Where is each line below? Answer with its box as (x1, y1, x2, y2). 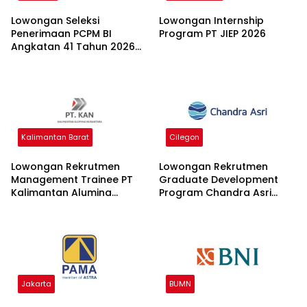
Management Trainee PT (11, 173, 133, 187)
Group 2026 (159, 199, 219, 213)
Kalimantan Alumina (11, 186, 112, 200)
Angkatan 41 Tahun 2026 (11, 39, 135, 53)
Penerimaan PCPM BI (11, 26, 112, 40)
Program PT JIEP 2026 (159, 26, 266, 40)
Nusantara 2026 (11, 199, 92, 213)
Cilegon (169, 132, 199, 143)
